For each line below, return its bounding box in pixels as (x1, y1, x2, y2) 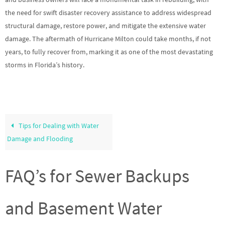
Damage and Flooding (7, 134, 73, 143)
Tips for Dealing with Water (17, 121, 99, 130)
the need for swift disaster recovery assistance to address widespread (5, 8, 211, 18)
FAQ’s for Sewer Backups (5, 164, 189, 187)
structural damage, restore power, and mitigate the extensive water (5, 21, 206, 31)
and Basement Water (5, 196, 162, 219)
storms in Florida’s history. (5, 60, 84, 70)
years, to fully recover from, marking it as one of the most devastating (5, 47, 213, 57)
